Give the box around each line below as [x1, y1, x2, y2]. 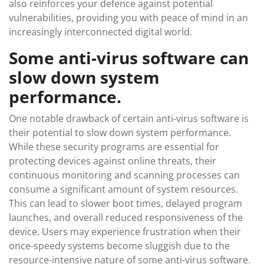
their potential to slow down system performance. [9, 126, 231, 139]
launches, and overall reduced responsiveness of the [9, 211, 243, 224]
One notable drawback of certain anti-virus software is [9, 112, 249, 125]
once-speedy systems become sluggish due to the [9, 239, 230, 252]
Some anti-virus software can [9, 47, 249, 69]
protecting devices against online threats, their [9, 154, 216, 167]
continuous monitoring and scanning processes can [9, 169, 240, 181]
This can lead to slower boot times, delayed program [9, 197, 242, 210]
